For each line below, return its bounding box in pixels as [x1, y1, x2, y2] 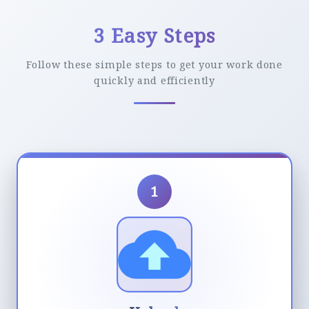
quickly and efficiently [94, 73, 215, 87]
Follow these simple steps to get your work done [26, 57, 283, 71]
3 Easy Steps [93, 21, 216, 48]
